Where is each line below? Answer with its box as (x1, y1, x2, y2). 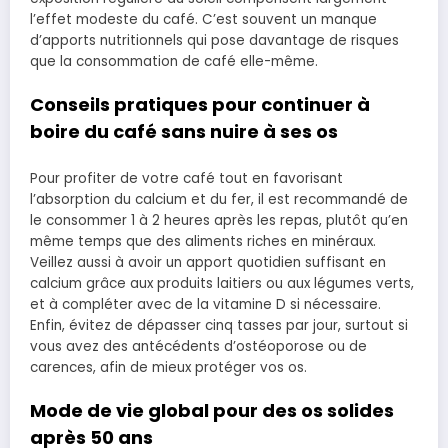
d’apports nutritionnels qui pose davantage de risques (30, 30, 399, 50)
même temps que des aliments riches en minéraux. (30, 231, 376, 251)
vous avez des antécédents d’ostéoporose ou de (30, 336, 367, 356)
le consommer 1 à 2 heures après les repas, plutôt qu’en (30, 210, 408, 230)
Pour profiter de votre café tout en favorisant (30, 168, 343, 188)
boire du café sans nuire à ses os (30, 119, 338, 145)
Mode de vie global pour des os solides (30, 397, 394, 423)
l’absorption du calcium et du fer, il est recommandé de (30, 189, 408, 209)
